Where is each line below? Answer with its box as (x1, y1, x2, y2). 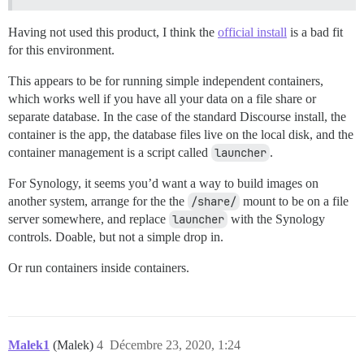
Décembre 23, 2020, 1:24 (110, 337, 240, 352)
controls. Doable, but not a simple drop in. (8, 229, 223, 244)
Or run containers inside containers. (8, 260, 189, 275)
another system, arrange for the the (8, 193, 188, 208)
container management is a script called (8, 145, 211, 159)
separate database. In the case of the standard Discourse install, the (8, 109, 346, 123)
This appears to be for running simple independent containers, (8, 73, 323, 88)
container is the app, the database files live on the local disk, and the (8, 127, 353, 141)
